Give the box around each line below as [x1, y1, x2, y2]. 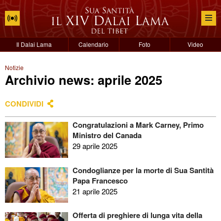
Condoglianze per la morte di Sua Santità [72, 164, 214, 176]
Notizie [5, 63, 24, 72]
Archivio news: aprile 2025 [5, 71, 162, 89]
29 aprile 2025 [72, 141, 117, 151]
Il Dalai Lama [16, 40, 52, 48]
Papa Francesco [72, 175, 128, 186]
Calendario [78, 40, 109, 48]
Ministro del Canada [72, 130, 142, 141]
